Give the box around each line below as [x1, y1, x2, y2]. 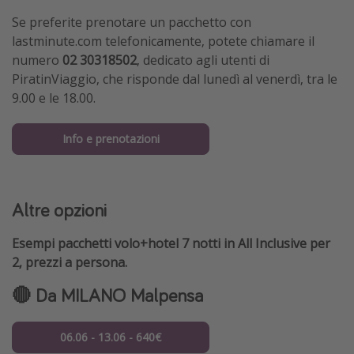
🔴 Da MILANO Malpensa [12, 282, 203, 307]
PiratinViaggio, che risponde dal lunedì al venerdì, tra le [12, 70, 337, 88]
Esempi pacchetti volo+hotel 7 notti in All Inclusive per [12, 234, 330, 252]
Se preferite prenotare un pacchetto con [12, 13, 251, 32]
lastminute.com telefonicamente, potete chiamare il [12, 32, 314, 51]
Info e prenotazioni [62, 130, 160, 146]
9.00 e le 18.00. [12, 89, 96, 107]
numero [12, 51, 62, 70]
